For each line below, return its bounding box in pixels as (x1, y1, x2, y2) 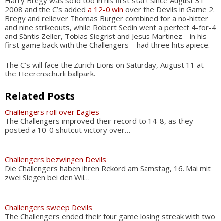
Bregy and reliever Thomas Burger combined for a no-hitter (5, 13, 208, 23)
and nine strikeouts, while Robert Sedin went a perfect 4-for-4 (5, 22, 216, 32)
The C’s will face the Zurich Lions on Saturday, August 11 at (5, 60, 204, 70)
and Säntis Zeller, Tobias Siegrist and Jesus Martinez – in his (5, 31, 207, 41)
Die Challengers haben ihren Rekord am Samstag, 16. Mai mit (5, 163, 211, 173)
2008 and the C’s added (5, 4, 88, 14)
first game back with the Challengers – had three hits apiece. (5, 39, 210, 50)
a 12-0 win (88, 4, 123, 14)
